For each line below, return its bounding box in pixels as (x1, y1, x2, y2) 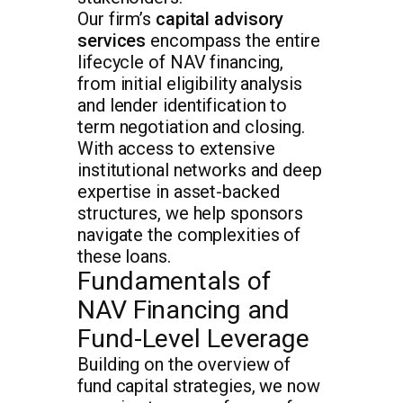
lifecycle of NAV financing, (77, 50, 284, 73)
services (77, 29, 147, 51)
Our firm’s (77, 7, 156, 30)
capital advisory (155, 7, 284, 30)
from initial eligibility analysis (77, 72, 302, 94)
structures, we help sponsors (77, 201, 304, 224)
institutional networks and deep (77, 158, 322, 181)
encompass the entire (146, 29, 321, 51)
